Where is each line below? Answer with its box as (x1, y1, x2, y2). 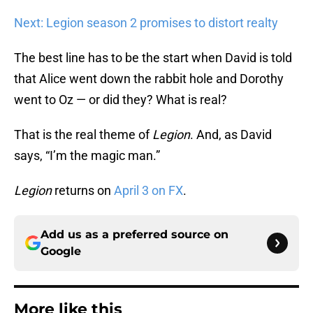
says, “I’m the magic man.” (14, 148, 160, 163)
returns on (52, 183, 114, 198)
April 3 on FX (114, 183, 183, 198)
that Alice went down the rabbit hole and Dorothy (14, 71, 284, 87)
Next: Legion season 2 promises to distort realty (14, 15, 278, 31)
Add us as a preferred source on (41, 228, 228, 242)
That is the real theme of (14, 127, 152, 143)
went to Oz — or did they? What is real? (14, 92, 227, 108)
